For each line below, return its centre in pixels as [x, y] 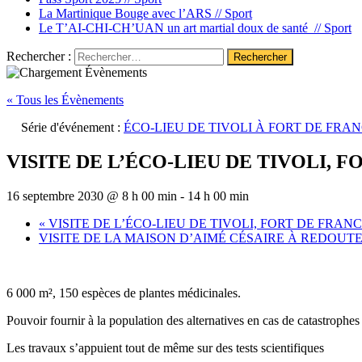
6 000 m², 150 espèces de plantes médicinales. [124, 293]
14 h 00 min [218, 196]
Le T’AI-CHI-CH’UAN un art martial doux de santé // [181, 28]
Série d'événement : [72, 127]
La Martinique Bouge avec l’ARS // [132, 13]
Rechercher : [39, 56]
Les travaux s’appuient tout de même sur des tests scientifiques [165, 347]
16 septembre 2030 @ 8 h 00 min [92, 196]
